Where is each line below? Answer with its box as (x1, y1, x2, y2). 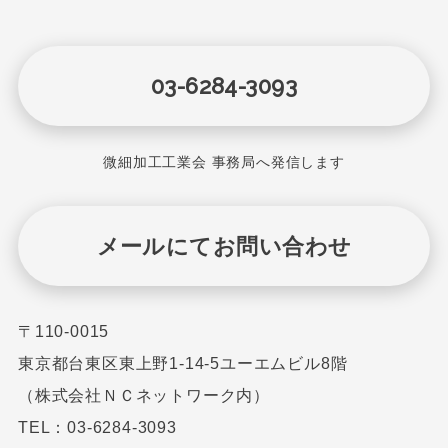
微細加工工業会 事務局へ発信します (103, 154, 345, 171)
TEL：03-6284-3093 (17, 419, 177, 437)
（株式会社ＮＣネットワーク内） (17, 387, 270, 405)
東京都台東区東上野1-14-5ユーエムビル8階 (17, 355, 348, 373)
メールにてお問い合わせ (96, 232, 352, 259)
